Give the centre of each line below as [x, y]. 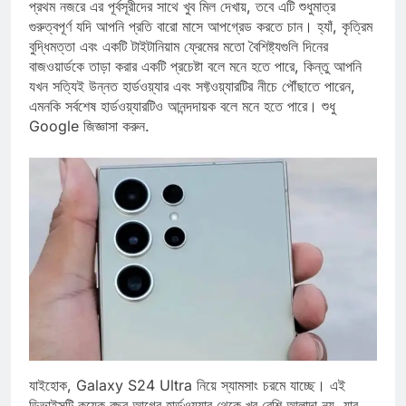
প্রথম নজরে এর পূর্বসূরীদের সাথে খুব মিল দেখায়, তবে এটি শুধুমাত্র [182, 23]
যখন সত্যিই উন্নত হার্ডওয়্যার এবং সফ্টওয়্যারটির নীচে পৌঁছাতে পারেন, [192, 103]
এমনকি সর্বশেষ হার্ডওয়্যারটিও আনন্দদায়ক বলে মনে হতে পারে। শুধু [182, 123]
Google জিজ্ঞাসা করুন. [89, 143]
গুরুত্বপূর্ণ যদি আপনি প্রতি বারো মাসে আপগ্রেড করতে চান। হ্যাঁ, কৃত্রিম [201, 43]
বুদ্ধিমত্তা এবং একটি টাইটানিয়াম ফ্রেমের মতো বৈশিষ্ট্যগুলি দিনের [179, 63]
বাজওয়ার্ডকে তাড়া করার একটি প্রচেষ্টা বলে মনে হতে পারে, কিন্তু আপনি [195, 83]
